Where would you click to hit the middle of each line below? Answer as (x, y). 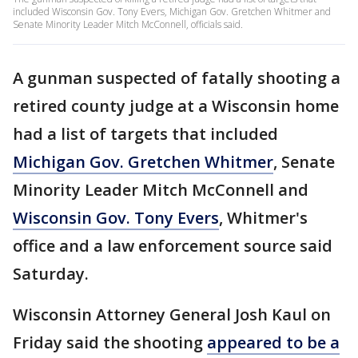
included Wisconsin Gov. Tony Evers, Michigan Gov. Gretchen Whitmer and (172, 12)
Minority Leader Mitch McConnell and (161, 190)
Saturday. (51, 274)
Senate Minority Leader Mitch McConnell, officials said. (128, 24)
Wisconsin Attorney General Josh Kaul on (172, 314)
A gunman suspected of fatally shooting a (177, 78)
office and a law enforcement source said (173, 246)
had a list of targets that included (145, 134)
